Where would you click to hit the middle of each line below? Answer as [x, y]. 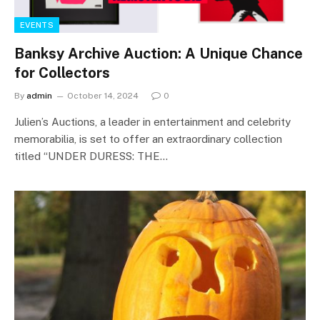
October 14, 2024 [103, 96]
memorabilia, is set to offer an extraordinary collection [148, 139]
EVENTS [37, 25]
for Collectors [62, 73]
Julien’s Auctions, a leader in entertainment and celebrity [152, 122]
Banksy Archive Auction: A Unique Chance [159, 54]
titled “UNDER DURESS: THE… [91, 156]
